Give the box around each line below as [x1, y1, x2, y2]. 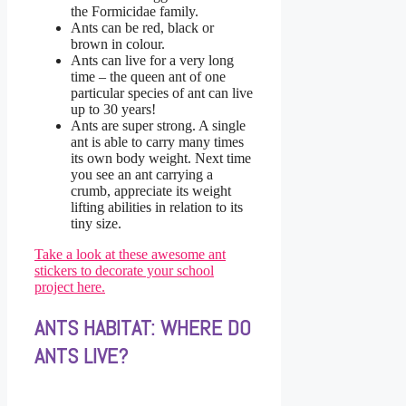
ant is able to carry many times [71, 134, 244, 150]
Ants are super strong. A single [71, 118, 246, 134]
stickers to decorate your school [34, 263, 214, 279]
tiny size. [71, 216, 121, 232]
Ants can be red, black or [71, 20, 214, 36]
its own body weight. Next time [71, 150, 251, 167]
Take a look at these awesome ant [34, 246, 226, 263]
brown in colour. [71, 36, 165, 53]
